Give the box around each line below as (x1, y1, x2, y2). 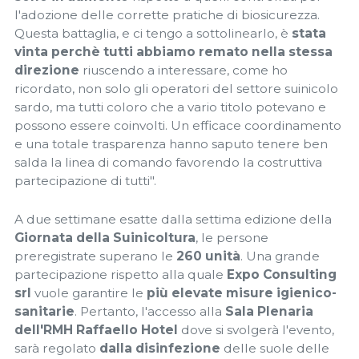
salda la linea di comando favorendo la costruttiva (14, 154, 322, 170)
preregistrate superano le (14, 248, 176, 264)
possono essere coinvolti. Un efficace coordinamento (14, 117, 341, 133)
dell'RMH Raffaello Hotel (14, 321, 178, 337)
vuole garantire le (31, 284, 147, 301)
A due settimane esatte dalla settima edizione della (14, 211, 332, 227)
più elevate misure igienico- (147, 284, 337, 301)
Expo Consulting (227, 266, 337, 282)
